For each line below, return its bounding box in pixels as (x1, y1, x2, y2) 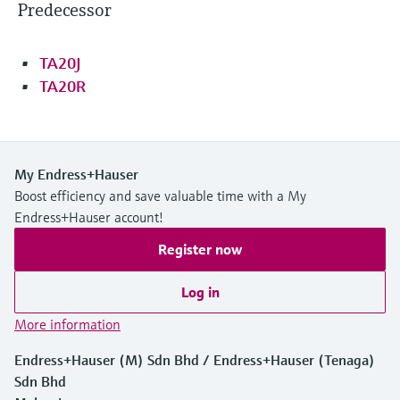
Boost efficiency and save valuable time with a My (14, 186, 306, 204)
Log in (180, 282, 220, 301)
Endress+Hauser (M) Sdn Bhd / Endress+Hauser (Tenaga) (14, 350, 375, 369)
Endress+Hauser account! (14, 207, 163, 226)
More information (14, 314, 121, 333)
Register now (158, 239, 242, 258)
